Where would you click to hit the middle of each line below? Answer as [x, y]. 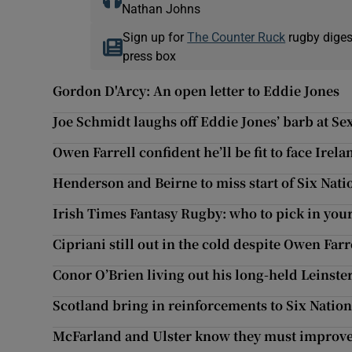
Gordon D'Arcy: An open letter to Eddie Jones [196, 91]
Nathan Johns [161, 9]
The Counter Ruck [236, 37]
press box [150, 56]
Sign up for [155, 37]
